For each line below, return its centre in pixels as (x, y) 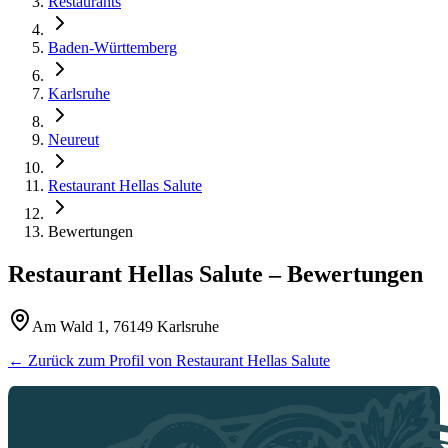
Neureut (73, 139)
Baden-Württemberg (112, 47)
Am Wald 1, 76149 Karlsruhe (125, 326)
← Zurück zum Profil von (92, 360)
